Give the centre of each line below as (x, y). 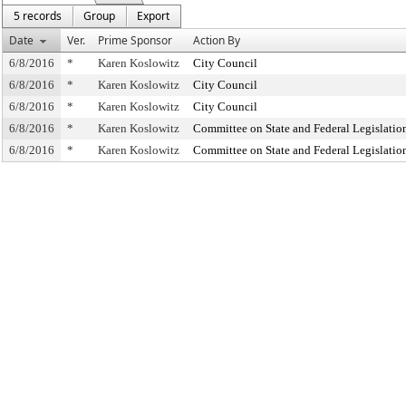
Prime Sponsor (135, 40)
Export (153, 16)
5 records (38, 16)
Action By (217, 40)
